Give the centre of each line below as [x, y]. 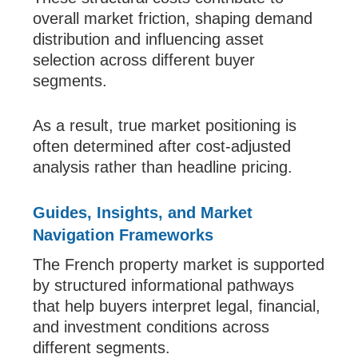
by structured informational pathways [164, 286]
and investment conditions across [151, 327]
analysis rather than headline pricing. [163, 167]
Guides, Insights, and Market [143, 213]
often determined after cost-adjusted [162, 147]
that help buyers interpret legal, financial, [177, 306]
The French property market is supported [179, 265]
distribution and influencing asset [149, 40]
